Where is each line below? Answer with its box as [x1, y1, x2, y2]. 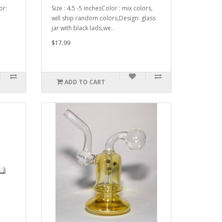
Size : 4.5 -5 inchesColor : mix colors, [52, 4, 153, 12]
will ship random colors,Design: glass [52, 14, 156, 22]
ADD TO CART [64, 78, 105, 86]
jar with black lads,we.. [52, 24, 114, 32]
